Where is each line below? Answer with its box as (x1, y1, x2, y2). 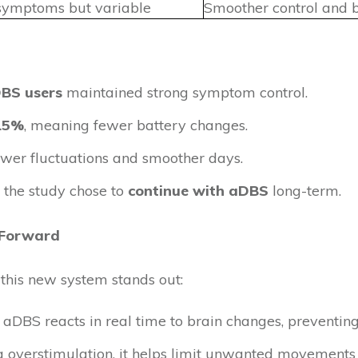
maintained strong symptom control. (62, 83, 308, 101)
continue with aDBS (128, 181, 268, 200)
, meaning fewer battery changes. (24, 116, 248, 134)
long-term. (268, 181, 341, 200)
